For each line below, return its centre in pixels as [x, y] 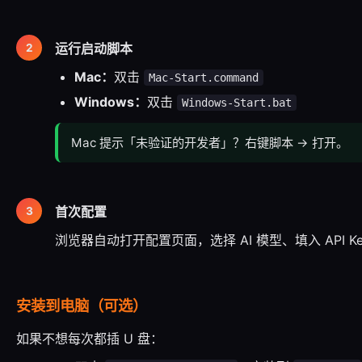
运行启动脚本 [94, 48]
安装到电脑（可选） [82, 305]
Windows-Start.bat [237, 103]
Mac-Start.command [204, 78]
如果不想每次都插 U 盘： [90, 339]
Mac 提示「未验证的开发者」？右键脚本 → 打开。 [210, 143]
